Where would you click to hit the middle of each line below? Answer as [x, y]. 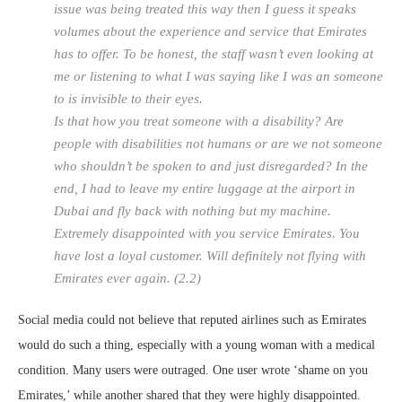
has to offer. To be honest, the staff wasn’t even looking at [214, 54]
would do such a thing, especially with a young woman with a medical [197, 345]
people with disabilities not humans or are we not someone [218, 144]
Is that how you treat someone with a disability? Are [199, 122]
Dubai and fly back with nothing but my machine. [192, 211]
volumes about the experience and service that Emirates [210, 32]
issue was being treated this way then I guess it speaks [205, 9]
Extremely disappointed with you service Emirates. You [207, 234]
